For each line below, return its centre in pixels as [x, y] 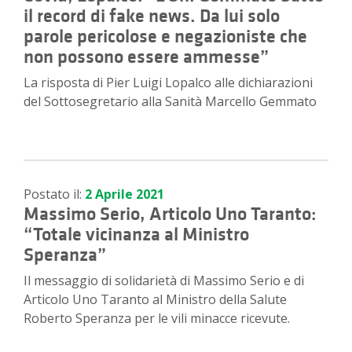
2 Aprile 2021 [125, 194]
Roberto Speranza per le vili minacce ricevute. [157, 319]
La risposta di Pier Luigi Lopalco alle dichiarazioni [168, 83]
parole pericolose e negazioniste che [165, 37]
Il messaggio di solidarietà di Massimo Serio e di [164, 281]
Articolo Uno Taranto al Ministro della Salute [155, 300]
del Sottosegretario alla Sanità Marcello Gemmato [170, 102]
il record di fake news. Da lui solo [152, 16]
